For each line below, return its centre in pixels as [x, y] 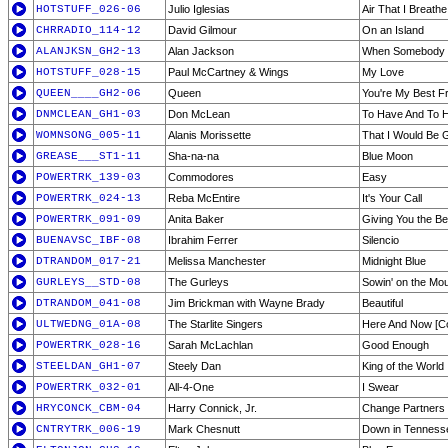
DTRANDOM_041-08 [88, 303]
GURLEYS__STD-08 [88, 282]
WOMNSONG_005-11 [88, 135]
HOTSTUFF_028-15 [88, 72]
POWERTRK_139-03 [88, 177]
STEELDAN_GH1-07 [88, 366]
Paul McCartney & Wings [228, 72]
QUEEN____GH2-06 [88, 93]
